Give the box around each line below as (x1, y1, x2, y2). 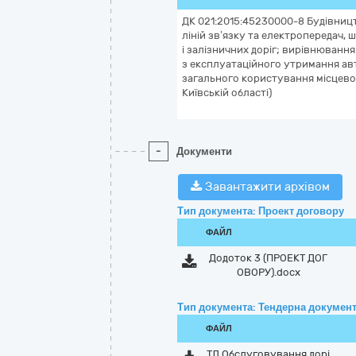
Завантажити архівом (202, 180, 330, 194)
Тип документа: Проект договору (177, 205, 344, 217)
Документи (176, 145, 232, 157)
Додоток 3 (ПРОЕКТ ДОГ (209, 252, 328, 264)
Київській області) (182, 87, 272, 99)
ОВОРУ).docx (236, 266, 300, 278)
